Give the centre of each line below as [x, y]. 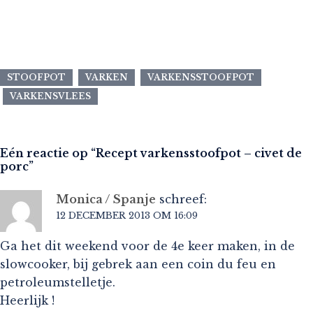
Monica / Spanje [106, 199]
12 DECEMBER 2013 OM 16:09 [127, 215]
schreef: [183, 199]
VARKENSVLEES [50, 96]
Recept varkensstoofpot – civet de [199, 153]
